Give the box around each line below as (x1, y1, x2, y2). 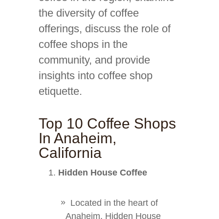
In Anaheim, (39, 130, 116, 146)
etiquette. (39, 85, 82, 97)
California (39, 145, 102, 161)
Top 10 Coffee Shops (39, 115, 176, 131)
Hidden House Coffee (58, 168, 147, 177)
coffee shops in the (39, 38, 128, 50)
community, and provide (39, 54, 150, 66)
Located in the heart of (70, 198, 158, 208)
